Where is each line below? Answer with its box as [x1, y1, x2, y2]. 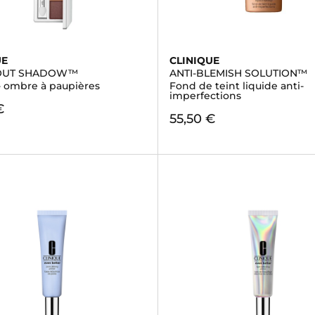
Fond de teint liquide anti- [169, 79, 304, 92]
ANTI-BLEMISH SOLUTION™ [169, 67, 307, 79]
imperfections [169, 89, 241, 102]
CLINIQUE [169, 54, 219, 67]
